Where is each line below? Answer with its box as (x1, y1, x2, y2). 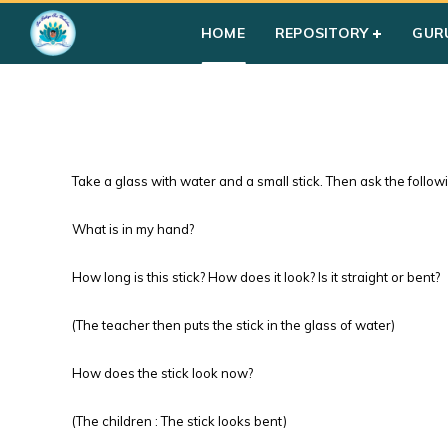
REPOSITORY (274, 24, 369, 42)
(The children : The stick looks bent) (72, 413, 287, 429)
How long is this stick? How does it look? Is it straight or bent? (72, 269, 440, 285)
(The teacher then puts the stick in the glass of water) (72, 317, 395, 333)
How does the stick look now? (72, 365, 253, 381)
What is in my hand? (72, 221, 194, 237)
